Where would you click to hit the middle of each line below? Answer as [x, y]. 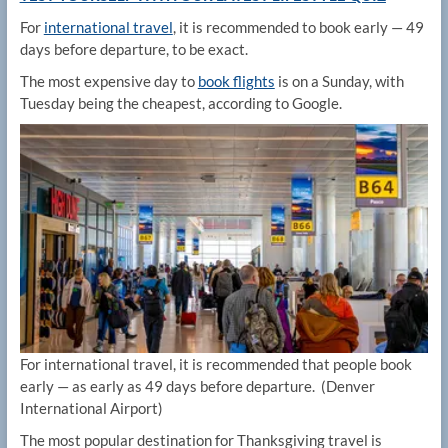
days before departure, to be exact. [135, 49]
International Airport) [91, 407]
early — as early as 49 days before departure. [168, 385]
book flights [236, 81]
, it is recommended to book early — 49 [298, 27]
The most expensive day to [108, 81]
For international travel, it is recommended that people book [215, 363]
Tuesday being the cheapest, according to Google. [180, 103]
